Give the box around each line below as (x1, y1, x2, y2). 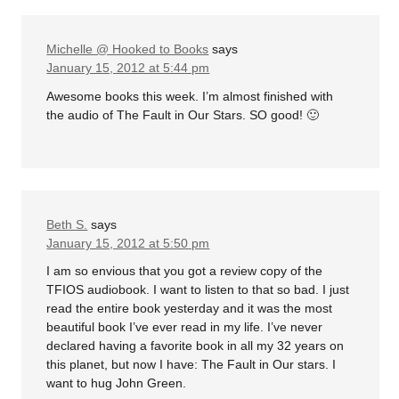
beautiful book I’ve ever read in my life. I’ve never (46, 320, 323, 335)
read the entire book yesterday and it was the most (46, 301, 333, 316)
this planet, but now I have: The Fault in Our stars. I (46, 357, 337, 372)
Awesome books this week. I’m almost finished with (46, 88, 334, 103)
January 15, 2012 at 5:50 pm (46, 235, 210, 250)
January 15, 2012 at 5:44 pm (46, 61, 210, 76)
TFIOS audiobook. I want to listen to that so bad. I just (46, 282, 350, 297)
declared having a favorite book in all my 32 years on (46, 338, 345, 354)
